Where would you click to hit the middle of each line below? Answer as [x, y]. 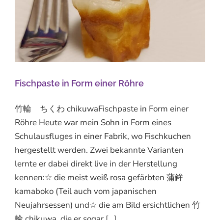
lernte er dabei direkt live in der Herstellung [96, 164]
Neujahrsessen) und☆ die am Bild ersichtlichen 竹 [108, 205]
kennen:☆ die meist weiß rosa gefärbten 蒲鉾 [99, 177]
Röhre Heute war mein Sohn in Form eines [93, 122]
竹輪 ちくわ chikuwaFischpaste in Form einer [102, 109]
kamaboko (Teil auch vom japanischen [86, 191]
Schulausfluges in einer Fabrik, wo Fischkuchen [103, 136]
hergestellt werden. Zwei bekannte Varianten [99, 150]
